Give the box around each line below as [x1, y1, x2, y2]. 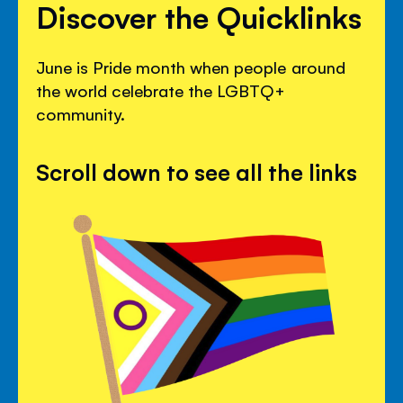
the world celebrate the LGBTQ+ [36, 79, 286, 102]
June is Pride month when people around [36, 56, 345, 78]
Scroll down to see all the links [36, 157, 358, 187]
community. [36, 103, 126, 125]
